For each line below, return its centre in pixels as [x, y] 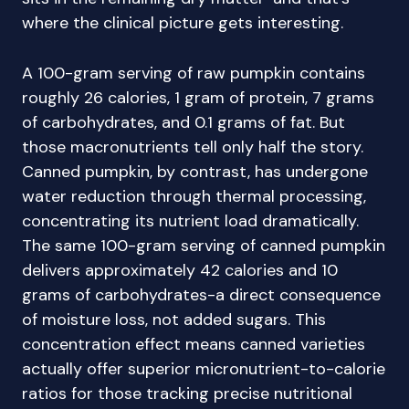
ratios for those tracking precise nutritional [187, 393]
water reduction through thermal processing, [194, 196]
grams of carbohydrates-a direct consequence [201, 295]
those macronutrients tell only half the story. [193, 147]
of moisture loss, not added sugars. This [174, 320]
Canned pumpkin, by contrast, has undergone [195, 172]
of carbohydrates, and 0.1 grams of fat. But [184, 122]
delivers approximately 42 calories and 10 [180, 270]
